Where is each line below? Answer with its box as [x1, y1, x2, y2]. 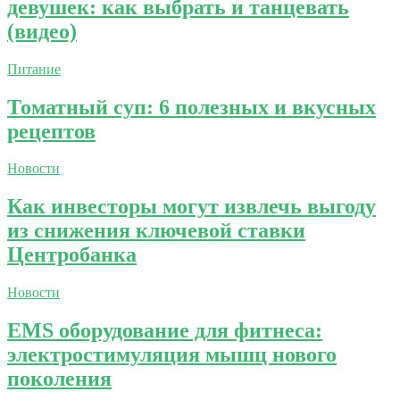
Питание [7, 61, 61, 77]
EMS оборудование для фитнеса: [7, 319, 322, 343]
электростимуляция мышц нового [7, 343, 337, 367]
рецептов [7, 119, 96, 143]
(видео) [7, 19, 77, 43]
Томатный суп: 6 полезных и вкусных [7, 95, 376, 119]
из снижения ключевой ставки [7, 219, 305, 243]
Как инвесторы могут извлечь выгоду [7, 195, 376, 219]
